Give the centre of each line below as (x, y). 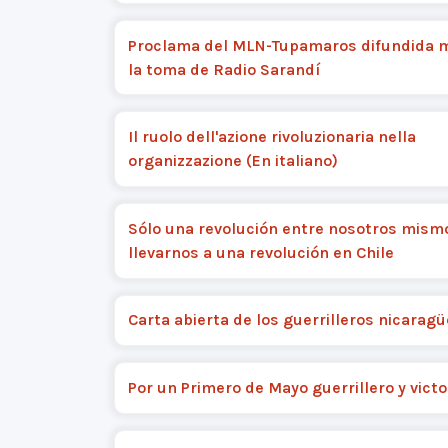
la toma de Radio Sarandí (223, 69)
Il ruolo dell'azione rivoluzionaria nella (271, 137)
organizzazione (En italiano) (232, 161)
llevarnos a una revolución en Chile (260, 252)
